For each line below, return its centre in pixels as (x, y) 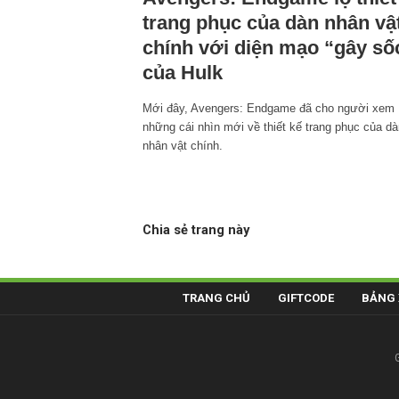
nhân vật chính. (183, 145)
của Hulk (183, 72)
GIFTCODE (306, 297)
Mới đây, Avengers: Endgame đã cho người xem (269, 108)
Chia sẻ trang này (196, 229)
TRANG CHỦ (216, 297)
